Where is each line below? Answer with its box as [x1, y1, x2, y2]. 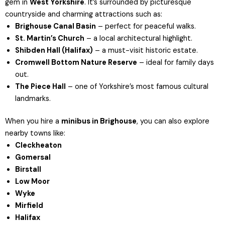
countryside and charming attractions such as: [5, 9, 162, 19]
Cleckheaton [15, 141, 62, 151]
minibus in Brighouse [61, 117, 137, 127]
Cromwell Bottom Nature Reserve [15, 57, 137, 67]
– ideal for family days [137, 57, 214, 67]
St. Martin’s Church [15, 33, 84, 43]
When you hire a [5, 117, 61, 127]
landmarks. [15, 93, 51, 103]
